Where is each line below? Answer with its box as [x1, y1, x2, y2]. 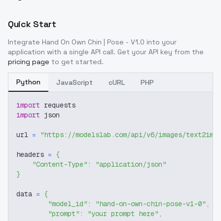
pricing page [8, 57, 49, 66]
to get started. [51, 57, 104, 66]
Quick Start [8, 18, 56, 30]
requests [40, 101, 75, 110]
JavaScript [56, 78, 93, 87]
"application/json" [95, 160, 166, 169]
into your [145, 37, 177, 46]
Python [16, 77, 40, 86]
